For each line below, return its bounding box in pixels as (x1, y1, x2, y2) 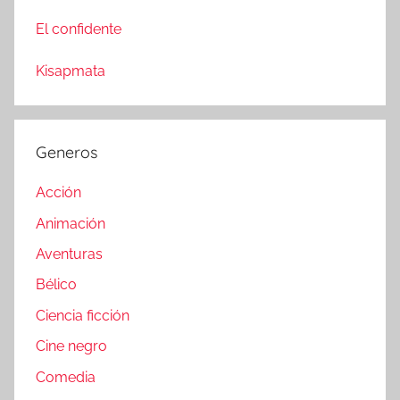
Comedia (36, 368, 96, 386)
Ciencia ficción (36, 306, 129, 324)
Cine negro (36, 337, 107, 355)
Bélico (36, 276, 77, 294)
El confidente (36, 20, 121, 37)
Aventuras (36, 246, 103, 263)
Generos (36, 142, 97, 163)
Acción (36, 184, 81, 202)
